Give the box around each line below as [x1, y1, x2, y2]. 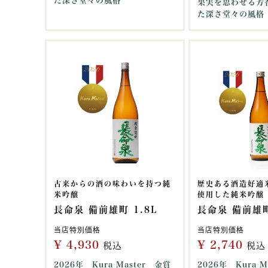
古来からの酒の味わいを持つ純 [54, 180, 171, 187]
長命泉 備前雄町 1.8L [54, 205, 157, 214]
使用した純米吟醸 [197, 191, 264, 198]
